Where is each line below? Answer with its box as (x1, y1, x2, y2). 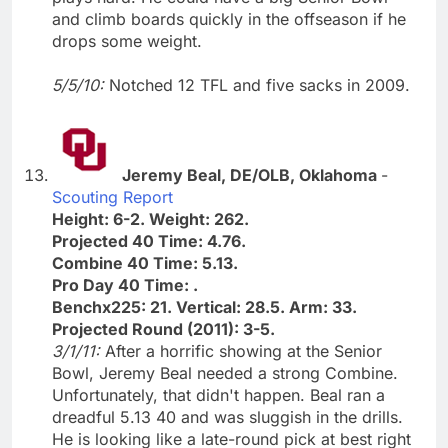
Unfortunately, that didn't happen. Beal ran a (52, 384, 385, 405)
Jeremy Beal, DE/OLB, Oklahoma (122, 164, 381, 185)
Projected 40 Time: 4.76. (52, 230, 246, 251)
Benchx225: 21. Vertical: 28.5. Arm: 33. (52, 296, 357, 317)
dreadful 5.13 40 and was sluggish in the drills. (52, 406, 403, 427)
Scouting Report (52, 186, 173, 207)
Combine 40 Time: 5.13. (52, 252, 238, 273)
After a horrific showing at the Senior (105, 340, 382, 361)
